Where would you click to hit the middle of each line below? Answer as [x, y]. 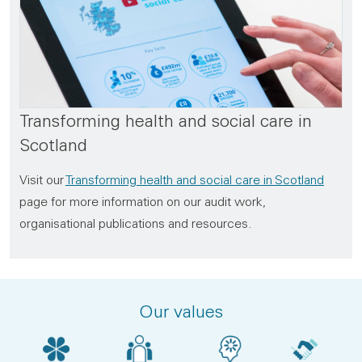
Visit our [42, 180]
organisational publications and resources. [136, 223]
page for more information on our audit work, [143, 202]
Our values [181, 311]
